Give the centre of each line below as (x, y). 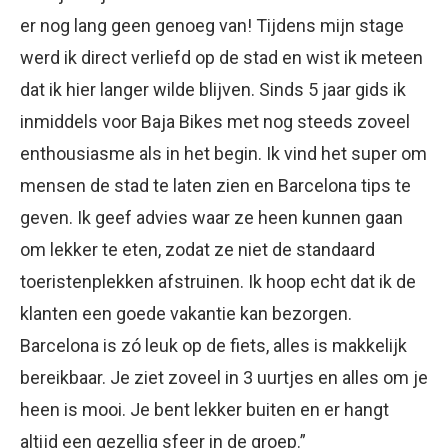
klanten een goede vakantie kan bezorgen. (186, 314)
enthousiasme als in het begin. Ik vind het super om (223, 154)
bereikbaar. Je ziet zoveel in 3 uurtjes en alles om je (224, 378)
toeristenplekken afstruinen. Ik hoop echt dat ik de (218, 282)
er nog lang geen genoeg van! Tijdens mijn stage (212, 26)
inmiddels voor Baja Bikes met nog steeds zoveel (215, 122)
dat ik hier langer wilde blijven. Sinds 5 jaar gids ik (213, 90)
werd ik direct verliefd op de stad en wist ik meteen (221, 58)
